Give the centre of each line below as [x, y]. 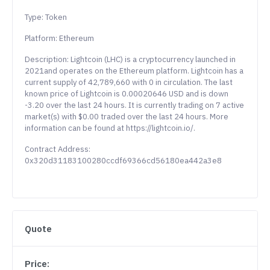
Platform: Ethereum [59, 39]
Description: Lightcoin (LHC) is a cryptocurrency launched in [130, 60]
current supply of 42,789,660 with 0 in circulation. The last [129, 83]
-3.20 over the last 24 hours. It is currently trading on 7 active [134, 105]
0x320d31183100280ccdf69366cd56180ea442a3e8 [123, 161]
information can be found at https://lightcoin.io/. [110, 128]
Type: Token [46, 17]
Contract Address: [58, 149]
